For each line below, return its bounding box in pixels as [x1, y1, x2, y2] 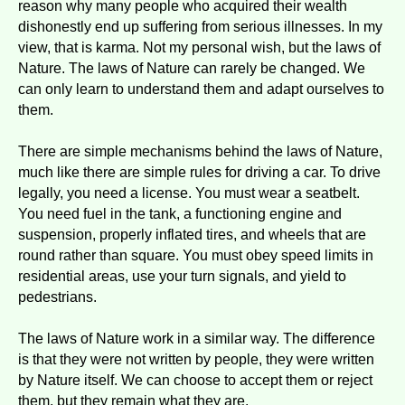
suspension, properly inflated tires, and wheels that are [18, 226, 366, 242]
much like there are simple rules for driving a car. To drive [18, 164, 381, 180]
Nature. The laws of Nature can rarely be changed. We [18, 60, 365, 76]
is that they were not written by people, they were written [18, 351, 374, 367]
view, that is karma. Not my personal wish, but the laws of [18, 39, 381, 55]
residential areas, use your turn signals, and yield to [18, 268, 346, 284]
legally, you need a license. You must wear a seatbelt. [18, 184, 360, 201]
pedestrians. [18, 288, 97, 305]
